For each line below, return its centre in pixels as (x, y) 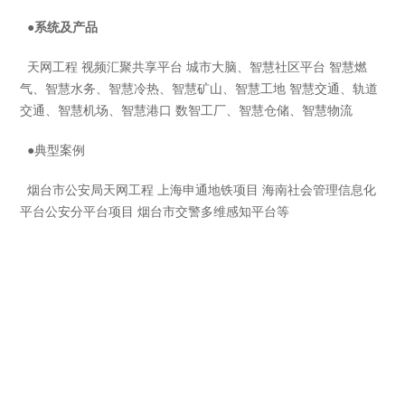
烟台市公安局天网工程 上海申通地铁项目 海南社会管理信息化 (198, 190)
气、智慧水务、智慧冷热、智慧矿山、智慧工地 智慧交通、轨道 (199, 89)
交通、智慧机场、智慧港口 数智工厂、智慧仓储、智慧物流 (188, 110)
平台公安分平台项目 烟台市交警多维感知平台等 (155, 212)
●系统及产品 (59, 27)
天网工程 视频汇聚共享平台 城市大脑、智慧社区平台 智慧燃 (194, 67)
